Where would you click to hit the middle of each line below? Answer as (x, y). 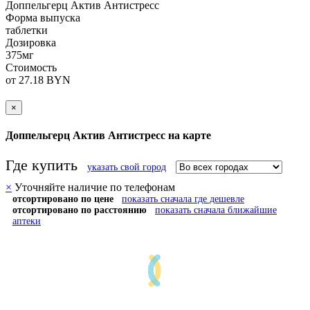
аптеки (27, 221)
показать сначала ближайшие (216, 210)
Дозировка (31, 42)
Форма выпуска (43, 17)
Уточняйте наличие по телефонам (93, 188)
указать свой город (127, 167)
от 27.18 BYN (38, 80)
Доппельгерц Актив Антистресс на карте (108, 135)
